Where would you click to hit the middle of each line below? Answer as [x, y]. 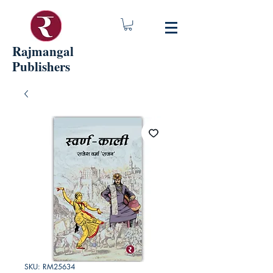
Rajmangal [43, 51]
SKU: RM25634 [50, 267]
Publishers [41, 66]
